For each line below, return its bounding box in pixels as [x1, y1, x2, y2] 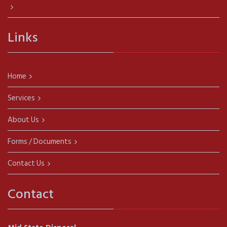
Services [8, 92, 35, 104]
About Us [8, 113, 39, 126]
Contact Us [8, 157, 45, 170]
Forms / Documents [8, 135, 71, 148]
